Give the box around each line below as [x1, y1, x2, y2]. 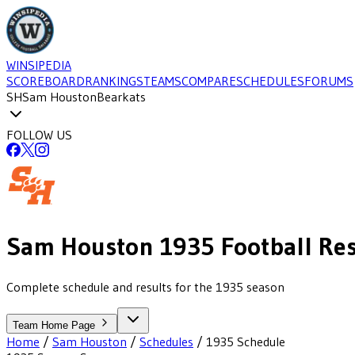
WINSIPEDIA [6, 57, 71, 73]
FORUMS [304, 73, 353, 89]
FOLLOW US [6, 127, 72, 143]
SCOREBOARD [6, 73, 85, 89]
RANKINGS [85, 73, 143, 89]
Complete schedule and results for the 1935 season [6, 278, 284, 295]
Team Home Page [13, 319, 98, 331]
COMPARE [181, 73, 236, 89]
